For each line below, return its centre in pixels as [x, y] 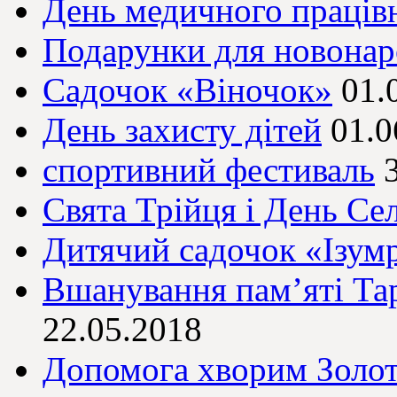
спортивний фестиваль [209, 170]
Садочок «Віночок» [187, 90]
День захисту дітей [182, 130]
